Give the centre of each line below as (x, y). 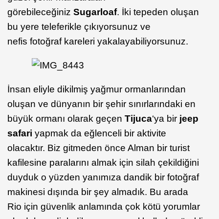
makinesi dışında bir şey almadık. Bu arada (98, 192)
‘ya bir (164, 119)
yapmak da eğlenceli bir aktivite (100, 133)
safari (21, 133)
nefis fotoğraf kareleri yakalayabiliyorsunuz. (98, 41)
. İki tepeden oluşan (158, 12)
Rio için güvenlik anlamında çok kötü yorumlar (104, 207)
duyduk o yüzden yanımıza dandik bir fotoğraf (103, 177)
